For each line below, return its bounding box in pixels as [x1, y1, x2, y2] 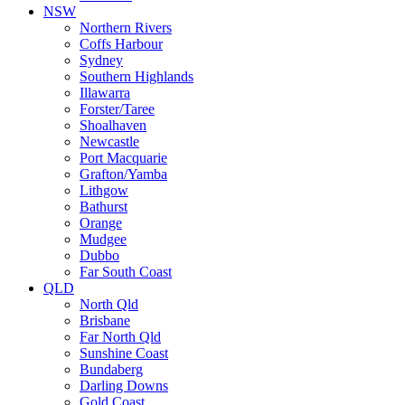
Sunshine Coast [80, 344, 168, 361]
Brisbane [80, 312, 130, 328]
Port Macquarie [80, 149, 167, 165]
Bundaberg [80, 361, 143, 377]
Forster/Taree [80, 100, 155, 117]
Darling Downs [80, 377, 168, 393]
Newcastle [80, 133, 139, 149]
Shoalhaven [80, 117, 146, 133]
